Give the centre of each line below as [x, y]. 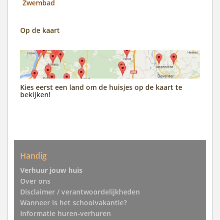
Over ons [35, 181]
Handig [33, 156]
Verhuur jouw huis [51, 170]
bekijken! [35, 94]
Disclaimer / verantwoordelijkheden [80, 192]
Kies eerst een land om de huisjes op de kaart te [101, 87]
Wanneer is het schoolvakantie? [73, 203]
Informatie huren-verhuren [66, 214]
